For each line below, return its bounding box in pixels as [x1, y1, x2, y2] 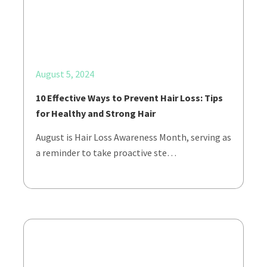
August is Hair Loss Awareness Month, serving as [36, 131, 231, 143]
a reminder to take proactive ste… [36, 147, 176, 159]
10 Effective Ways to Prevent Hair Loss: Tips [36, 92, 223, 104]
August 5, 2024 [36, 68, 94, 80]
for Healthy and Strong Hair [36, 107, 157, 119]
